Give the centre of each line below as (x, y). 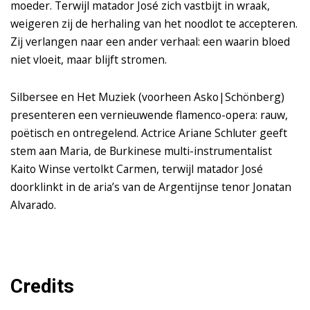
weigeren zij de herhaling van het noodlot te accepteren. (154, 24)
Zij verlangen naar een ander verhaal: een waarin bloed (150, 42)
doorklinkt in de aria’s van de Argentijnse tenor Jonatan (151, 187)
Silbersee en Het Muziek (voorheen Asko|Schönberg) (147, 97)
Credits (42, 286)
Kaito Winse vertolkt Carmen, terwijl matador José (137, 169)
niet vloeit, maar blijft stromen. (89, 60)
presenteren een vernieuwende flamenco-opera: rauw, (149, 115)
